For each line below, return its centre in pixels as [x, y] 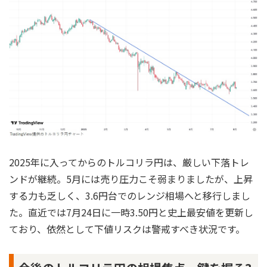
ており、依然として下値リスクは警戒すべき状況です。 [127, 229]
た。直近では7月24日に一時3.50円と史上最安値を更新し [131, 212]
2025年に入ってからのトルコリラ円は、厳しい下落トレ [129, 162]
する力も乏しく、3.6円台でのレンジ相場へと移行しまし [130, 195]
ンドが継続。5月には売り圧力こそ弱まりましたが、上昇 [131, 178]
